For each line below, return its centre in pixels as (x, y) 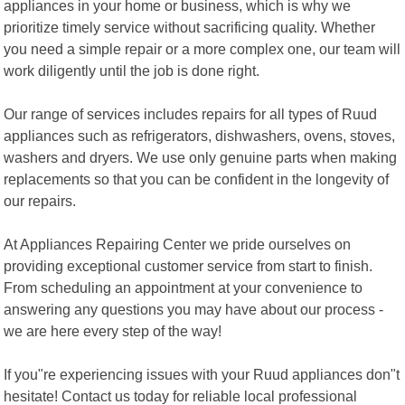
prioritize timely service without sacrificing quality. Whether (190, 27)
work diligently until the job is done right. (132, 70)
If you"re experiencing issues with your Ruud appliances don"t (202, 374)
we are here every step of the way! (113, 330)
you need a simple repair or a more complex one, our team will (202, 48)
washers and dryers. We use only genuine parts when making (201, 157)
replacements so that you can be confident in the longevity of (197, 179)
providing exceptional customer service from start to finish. (188, 265)
